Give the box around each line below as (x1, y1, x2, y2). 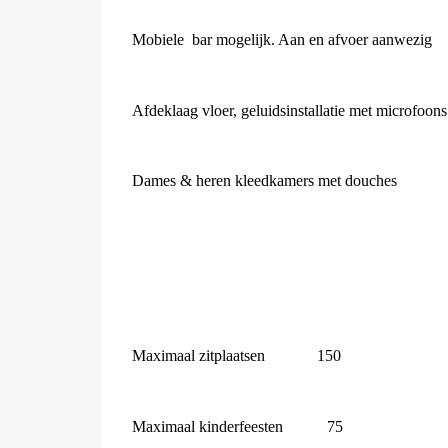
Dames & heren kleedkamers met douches (132, 172, 397, 189)
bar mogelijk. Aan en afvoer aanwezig (192, 31, 432, 48)
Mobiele (132, 31, 184, 48)
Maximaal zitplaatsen (132, 347, 265, 364)
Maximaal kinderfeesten (132, 418, 283, 435)
